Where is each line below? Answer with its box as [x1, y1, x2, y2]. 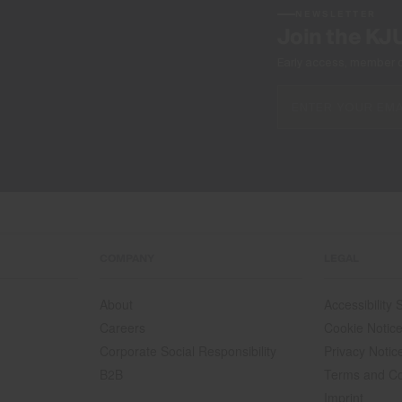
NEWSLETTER [294, 6, 377, 22]
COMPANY [100, 249, 155, 267]
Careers [100, 318, 146, 336]
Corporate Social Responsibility [100, 341, 277, 360]
